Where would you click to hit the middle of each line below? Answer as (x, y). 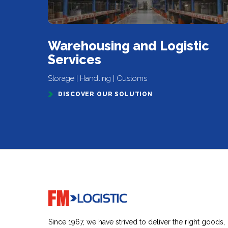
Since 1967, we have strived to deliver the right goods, (137, 222)
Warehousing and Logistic (129, 46)
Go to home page (69, 194)
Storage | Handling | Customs (98, 78)
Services (75, 60)
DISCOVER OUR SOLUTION (105, 94)
